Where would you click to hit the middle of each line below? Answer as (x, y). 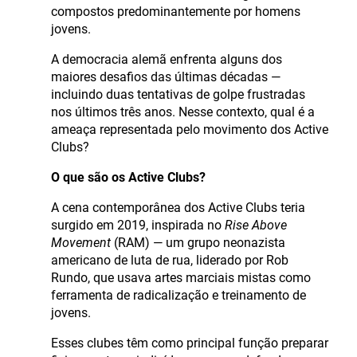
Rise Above (256, 226)
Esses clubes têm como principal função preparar (190, 343)
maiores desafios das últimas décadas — (166, 77)
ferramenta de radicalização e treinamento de (178, 296)
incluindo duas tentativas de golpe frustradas (178, 95)
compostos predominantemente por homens (176, 12)
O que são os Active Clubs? (128, 178)
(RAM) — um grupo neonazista (198, 243)
